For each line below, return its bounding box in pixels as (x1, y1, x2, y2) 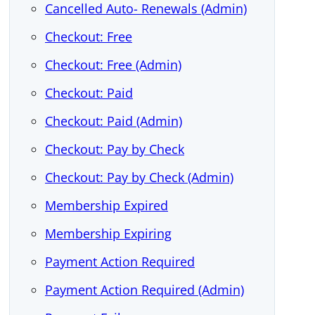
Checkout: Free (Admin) (45, 56, 181, 73)
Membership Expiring (45, 225, 172, 242)
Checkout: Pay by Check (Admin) (45, 169, 233, 186)
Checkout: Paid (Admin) (45, 112, 182, 129)
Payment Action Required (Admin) (45, 281, 244, 298)
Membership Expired (45, 197, 168, 214)
